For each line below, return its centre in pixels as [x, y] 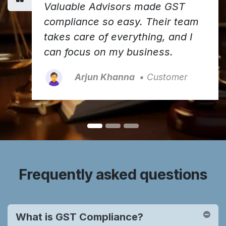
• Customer [162, 77]
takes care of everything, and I [118, 37]
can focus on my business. [108, 52]
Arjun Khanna [104, 77]
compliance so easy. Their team [121, 22]
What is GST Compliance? [82, 217]
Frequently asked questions [113, 175]
